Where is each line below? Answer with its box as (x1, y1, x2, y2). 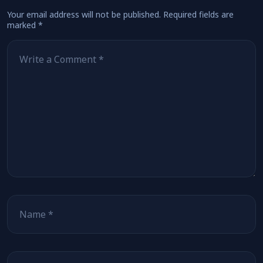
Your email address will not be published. (7, 9, 161, 20)
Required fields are (163, 9, 234, 20)
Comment (6, 39, 48, 50)
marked (7, 19, 38, 31)
